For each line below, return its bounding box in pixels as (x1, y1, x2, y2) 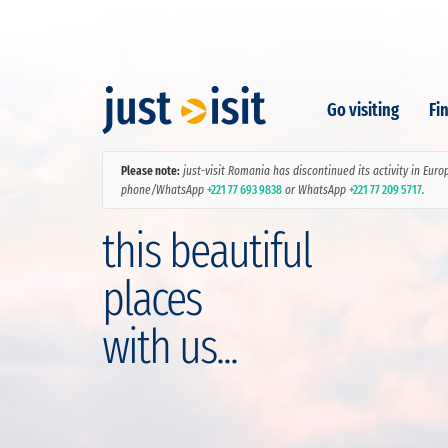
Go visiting (327, 99, 399, 121)
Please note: (121, 163, 180, 178)
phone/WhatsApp (121, 182, 207, 197)
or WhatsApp (282, 182, 349, 197)
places (102, 270, 201, 328)
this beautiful (102, 222, 311, 280)
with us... (102, 318, 237, 376)
